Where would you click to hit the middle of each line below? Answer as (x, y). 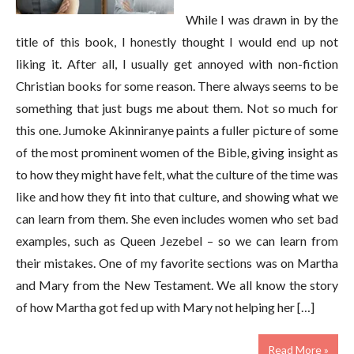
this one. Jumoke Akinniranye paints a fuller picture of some (177, 130)
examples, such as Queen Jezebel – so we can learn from (177, 241)
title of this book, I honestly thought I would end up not (177, 41)
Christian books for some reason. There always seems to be (177, 86)
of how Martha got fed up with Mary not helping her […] (165, 307)
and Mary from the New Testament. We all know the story (177, 285)
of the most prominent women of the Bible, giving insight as (177, 152)
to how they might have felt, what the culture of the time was (177, 174)
